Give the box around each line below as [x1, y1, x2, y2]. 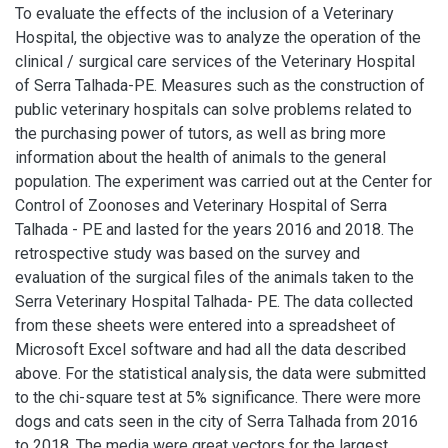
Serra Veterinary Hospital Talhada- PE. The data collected [15, 292, 413, 311]
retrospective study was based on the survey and [15, 244, 360, 263]
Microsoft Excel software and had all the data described [15, 340, 406, 359]
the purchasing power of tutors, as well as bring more [15, 124, 386, 143]
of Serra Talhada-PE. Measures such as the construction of [15, 76, 425, 95]
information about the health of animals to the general [15, 148, 386, 167]
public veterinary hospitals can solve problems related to [15, 100, 412, 119]
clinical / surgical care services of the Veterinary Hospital [15, 52, 415, 71]
